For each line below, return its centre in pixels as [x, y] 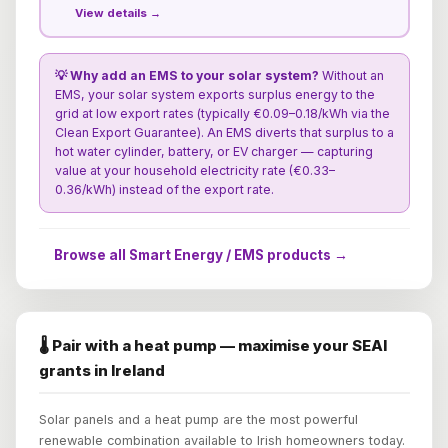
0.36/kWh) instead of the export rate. [164, 190]
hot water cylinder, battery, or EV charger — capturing [213, 152]
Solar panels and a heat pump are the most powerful [198, 419]
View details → [118, 12]
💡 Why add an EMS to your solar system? [186, 76]
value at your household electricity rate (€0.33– [194, 171]
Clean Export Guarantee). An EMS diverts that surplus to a [224, 133]
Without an [351, 76]
